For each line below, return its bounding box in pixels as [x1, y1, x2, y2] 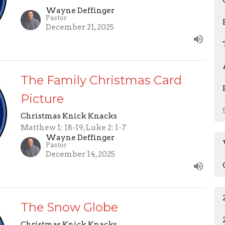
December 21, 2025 [45, 23, 114, 32]
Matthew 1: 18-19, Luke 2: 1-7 [20, 123, 126, 132]
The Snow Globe [20, 200, 118, 214]
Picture [20, 91, 64, 106]
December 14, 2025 [45, 150, 115, 159]
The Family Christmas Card [20, 73, 182, 87]
